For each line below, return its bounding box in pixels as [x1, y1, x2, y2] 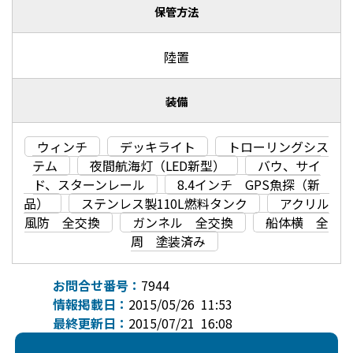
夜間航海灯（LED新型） [89, 155, 226, 175]
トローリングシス [227, 136, 329, 156]
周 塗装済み [130, 231, 206, 251]
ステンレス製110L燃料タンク [80, 193, 248, 213]
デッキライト [120, 136, 195, 156]
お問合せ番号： [53, 276, 142, 295]
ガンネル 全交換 [132, 212, 233, 232]
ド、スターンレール [33, 174, 146, 194]
